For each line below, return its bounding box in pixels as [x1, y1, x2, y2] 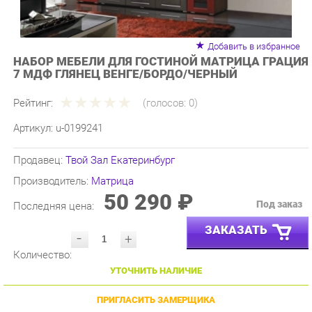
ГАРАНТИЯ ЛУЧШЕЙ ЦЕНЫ [95, 298, 204, 309]
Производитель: [12, 155, 88, 168]
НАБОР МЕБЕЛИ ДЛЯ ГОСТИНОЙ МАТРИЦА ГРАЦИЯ [12, 40, 296, 54]
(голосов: [136, 80, 181, 93]
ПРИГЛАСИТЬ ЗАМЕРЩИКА [93, 270, 207, 281]
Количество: [12, 226, 69, 238]
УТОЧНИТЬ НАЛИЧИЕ [105, 242, 194, 253]
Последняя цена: [12, 179, 93, 192]
